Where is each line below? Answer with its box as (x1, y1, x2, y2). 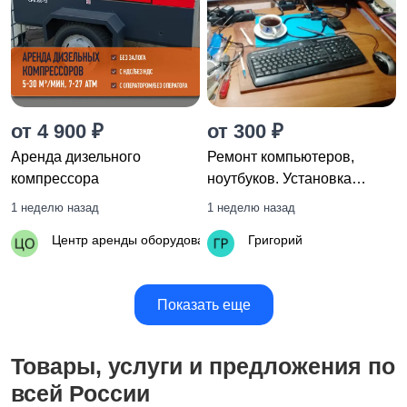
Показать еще (156, 296, 251, 313)
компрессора (11, 171, 99, 187)
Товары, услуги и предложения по (11, 353, 395, 380)
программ (207, 193, 273, 209)
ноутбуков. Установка (207, 171, 352, 187)
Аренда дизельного (11, 149, 141, 165)
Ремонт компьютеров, (207, 149, 354, 165)
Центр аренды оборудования (52, 233, 226, 248)
